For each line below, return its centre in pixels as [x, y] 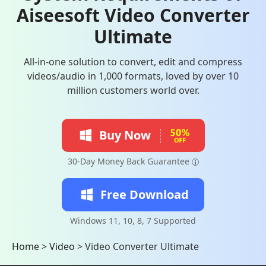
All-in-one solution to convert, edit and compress [133, 62]
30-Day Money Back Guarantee [128, 161]
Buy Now [125, 135]
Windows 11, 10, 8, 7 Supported [133, 221]
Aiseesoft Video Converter [133, 15]
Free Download [144, 194]
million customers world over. [133, 90]
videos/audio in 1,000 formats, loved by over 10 [133, 76]
